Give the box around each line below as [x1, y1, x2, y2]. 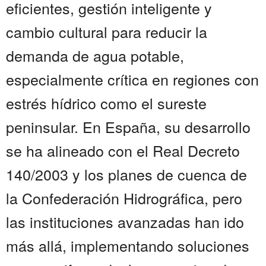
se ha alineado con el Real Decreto [6, 140, 240, 161]
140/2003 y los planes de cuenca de [6, 163, 247, 185]
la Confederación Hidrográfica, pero [6, 187, 242, 209]
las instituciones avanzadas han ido [6, 211, 244, 233]
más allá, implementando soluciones [6, 235, 249, 256]
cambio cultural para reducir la [6, 21, 207, 43]
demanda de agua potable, [6, 45, 184, 66]
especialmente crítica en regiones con [6, 68, 259, 90]
